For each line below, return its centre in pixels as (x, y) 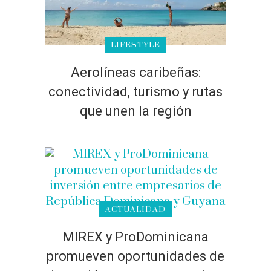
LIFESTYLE (135, 45)
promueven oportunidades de (135, 256)
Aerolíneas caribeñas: (135, 72)
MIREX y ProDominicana (135, 237)
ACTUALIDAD (135, 209)
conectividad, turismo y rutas (135, 92)
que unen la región (135, 111)
